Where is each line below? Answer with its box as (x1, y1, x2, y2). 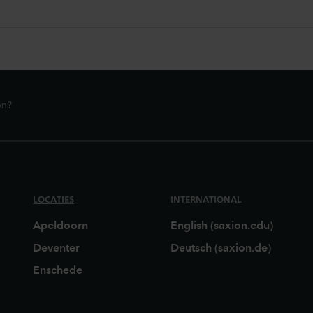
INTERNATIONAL (170, 193, 242, 205)
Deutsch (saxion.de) (170, 240, 271, 254)
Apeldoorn (33, 218, 89, 232)
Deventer (33, 240, 80, 254)
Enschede (33, 263, 83, 277)
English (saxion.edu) (170, 218, 273, 232)
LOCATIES (33, 193, 75, 205)
